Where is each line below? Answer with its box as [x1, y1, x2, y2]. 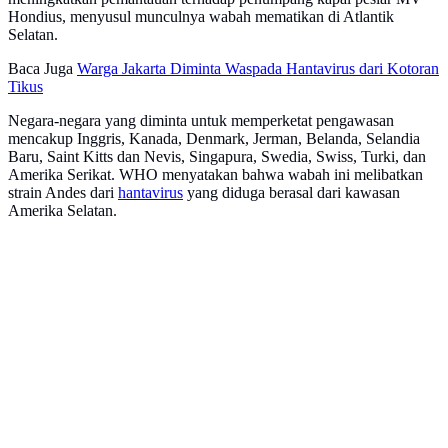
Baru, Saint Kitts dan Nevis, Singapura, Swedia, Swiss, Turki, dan [8, 148, 426, 166]
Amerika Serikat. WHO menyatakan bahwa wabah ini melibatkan [8, 166, 423, 184]
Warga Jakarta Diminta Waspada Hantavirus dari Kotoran [77, 60, 439, 78]
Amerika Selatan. [8, 202, 117, 220]
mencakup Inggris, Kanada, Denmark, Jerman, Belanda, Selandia [8, 130, 420, 148]
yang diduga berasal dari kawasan [183, 184, 400, 202]
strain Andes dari [8, 184, 118, 202]
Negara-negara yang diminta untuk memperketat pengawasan [8, 112, 394, 130]
